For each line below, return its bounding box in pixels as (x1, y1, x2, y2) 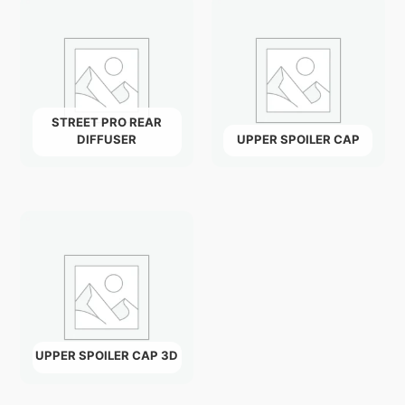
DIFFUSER (77, 131, 137, 146)
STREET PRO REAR (52, 114, 163, 129)
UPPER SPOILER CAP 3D (35, 348, 179, 363)
